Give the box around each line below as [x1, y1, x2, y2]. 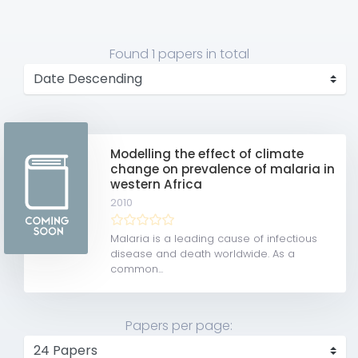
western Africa [110, 175, 203, 193]
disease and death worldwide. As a [110, 246, 296, 261]
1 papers [151, 44, 203, 63]
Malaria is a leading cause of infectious [110, 231, 318, 245]
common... [110, 261, 164, 276]
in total [202, 44, 249, 63]
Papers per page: [125, 316, 233, 335]
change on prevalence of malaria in [110, 160, 336, 177]
